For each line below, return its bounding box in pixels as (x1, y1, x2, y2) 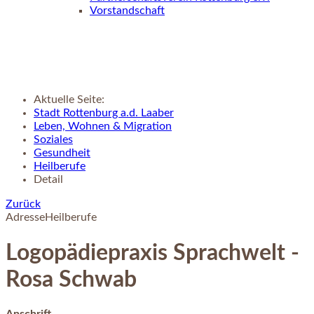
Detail (34, 174, 63, 186)
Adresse (6, 212, 45, 224)
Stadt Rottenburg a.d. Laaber (34, 107, 174, 119)
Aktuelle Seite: (34, 94, 104, 106)
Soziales (34, 134, 73, 146)
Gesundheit (34, 147, 90, 159)
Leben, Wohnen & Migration (34, 121, 172, 132)
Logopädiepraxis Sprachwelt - (6, 241, 299, 264)
